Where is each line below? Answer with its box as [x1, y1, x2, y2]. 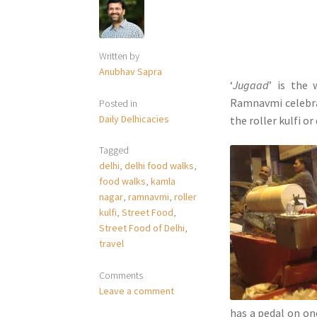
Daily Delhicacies [99, 112, 170, 125]
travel [99, 237, 125, 250]
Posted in [99, 96, 138, 110]
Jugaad [233, 77, 270, 92]
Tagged [99, 144, 129, 157]
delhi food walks [125, 159, 195, 173]
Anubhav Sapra [99, 64, 163, 78]
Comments [99, 268, 144, 282]
